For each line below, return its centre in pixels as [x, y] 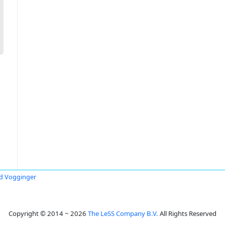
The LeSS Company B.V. [123, 213]
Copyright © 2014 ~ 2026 [48, 213]
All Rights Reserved [187, 213]
